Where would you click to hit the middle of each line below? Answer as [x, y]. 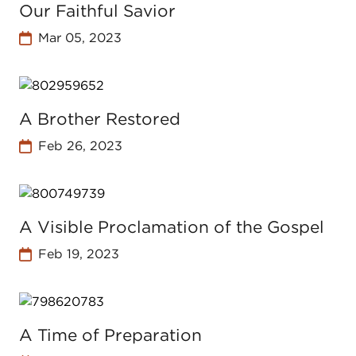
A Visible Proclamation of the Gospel [172, 227]
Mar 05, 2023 [79, 38]
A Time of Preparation [110, 335]
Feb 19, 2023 [78, 254]
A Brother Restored [100, 119]
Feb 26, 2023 [80, 146]
